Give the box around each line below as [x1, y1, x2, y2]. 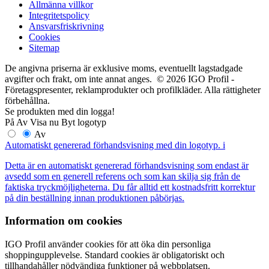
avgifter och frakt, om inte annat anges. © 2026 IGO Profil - [5, 73, 234, 84]
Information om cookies [5, 214, 122, 228]
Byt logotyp [61, 116, 106, 127]
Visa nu [30, 116, 59, 127]
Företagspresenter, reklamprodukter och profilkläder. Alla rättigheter [5, 84, 261, 95]
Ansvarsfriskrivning [29, 20, 104, 31]
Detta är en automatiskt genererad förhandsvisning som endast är [5, 160, 249, 171]
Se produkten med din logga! [5, 106, 115, 116]
